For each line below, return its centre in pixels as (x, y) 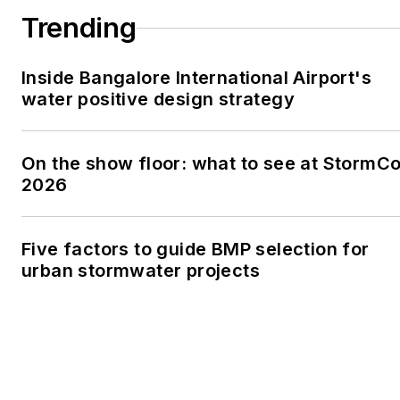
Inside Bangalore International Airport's (196, 78)
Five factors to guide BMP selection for (196, 250)
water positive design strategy (158, 100)
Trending (79, 28)
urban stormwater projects (141, 271)
